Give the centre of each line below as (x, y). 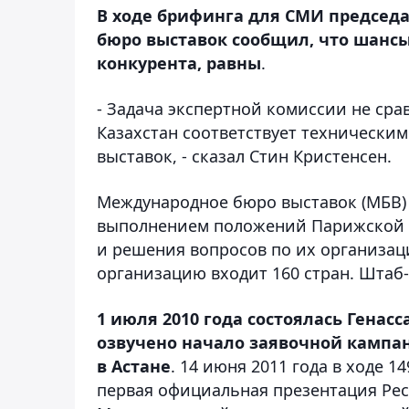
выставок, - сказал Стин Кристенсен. (244, 156)
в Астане (134, 366)
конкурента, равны (179, 63)
